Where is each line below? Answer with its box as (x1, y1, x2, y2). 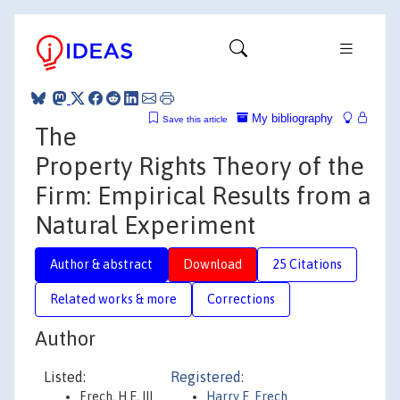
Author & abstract (50, 256, 153, 271)
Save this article (162, 113, 228, 124)
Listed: (44, 369, 86, 385)
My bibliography (248, 111, 333, 125)
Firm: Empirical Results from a (35, 180, 371, 210)
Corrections (207, 291, 275, 306)
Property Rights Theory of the (35, 151, 364, 180)
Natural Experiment (35, 210, 255, 239)
